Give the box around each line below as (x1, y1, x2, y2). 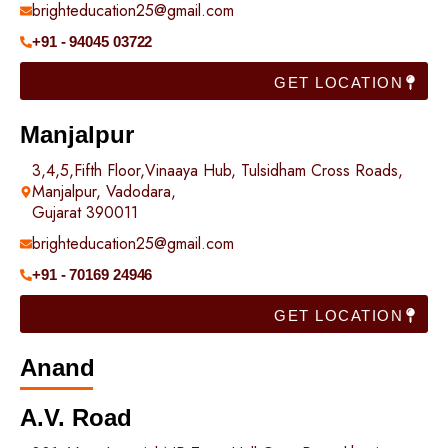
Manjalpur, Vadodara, (32, 180, 176, 204)
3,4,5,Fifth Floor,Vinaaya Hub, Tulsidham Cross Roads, (32, 159, 403, 183)
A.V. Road (20, 404, 132, 432)
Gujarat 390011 (32, 201, 138, 225)
